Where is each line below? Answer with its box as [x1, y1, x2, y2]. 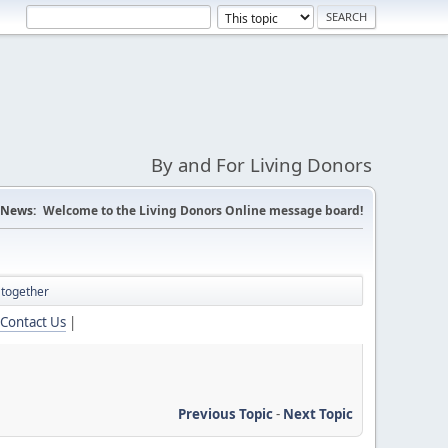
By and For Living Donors [151, 152, 372, 177]
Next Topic [283, 404, 353, 423]
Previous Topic [178, 404, 273, 423]
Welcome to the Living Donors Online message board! [43, 202, 363, 219]
